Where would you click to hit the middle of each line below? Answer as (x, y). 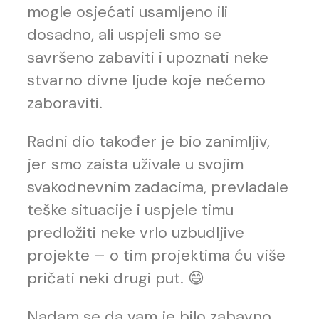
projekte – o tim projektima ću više (156, 256)
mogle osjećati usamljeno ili (127, 12)
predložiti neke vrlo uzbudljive (136, 233)
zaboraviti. (65, 103)
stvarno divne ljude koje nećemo (146, 80)
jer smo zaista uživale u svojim (135, 164)
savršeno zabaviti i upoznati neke (148, 58)
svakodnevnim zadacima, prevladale (158, 187)
